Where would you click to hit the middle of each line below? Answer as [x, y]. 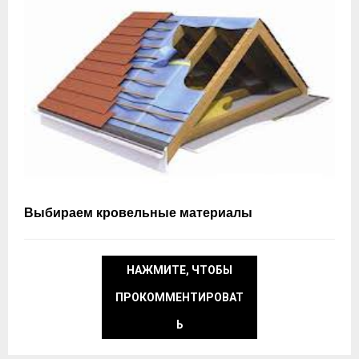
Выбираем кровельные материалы [138, 214]
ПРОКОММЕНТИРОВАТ [179, 298]
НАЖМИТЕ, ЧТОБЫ [179, 270]
